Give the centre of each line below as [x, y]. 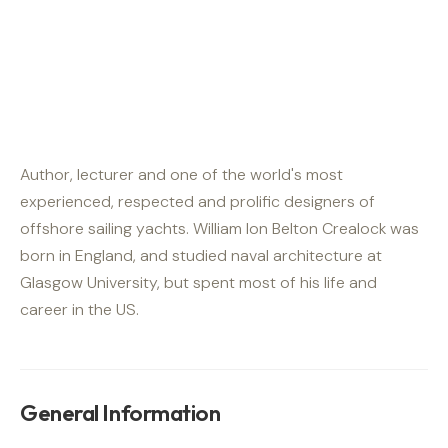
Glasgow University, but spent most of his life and [198, 282]
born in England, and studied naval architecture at [201, 255]
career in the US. [79, 309]
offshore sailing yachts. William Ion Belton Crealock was [219, 228]
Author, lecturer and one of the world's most [181, 174]
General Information [120, 412]
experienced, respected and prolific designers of [197, 201]
